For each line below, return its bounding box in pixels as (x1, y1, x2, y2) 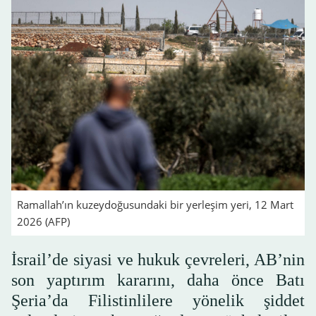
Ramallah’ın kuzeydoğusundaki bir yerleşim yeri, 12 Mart (17, 197, 293, 212)
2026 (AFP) (17, 214, 70, 229)
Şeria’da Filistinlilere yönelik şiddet (11, 291, 305, 310)
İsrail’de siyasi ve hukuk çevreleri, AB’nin (11, 250, 305, 269)
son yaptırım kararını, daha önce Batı (11, 270, 305, 289)
